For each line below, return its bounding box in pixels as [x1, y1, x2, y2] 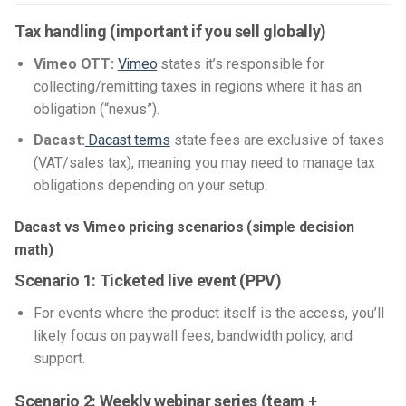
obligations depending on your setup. [33, 177, 271, 195]
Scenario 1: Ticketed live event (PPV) [14, 271, 282, 291]
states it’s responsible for [157, 54, 325, 72]
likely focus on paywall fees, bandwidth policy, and [33, 327, 353, 345]
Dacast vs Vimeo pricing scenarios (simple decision [14, 218, 354, 237]
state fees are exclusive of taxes [169, 131, 384, 150]
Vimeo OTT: [33, 54, 114, 72]
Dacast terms [84, 131, 170, 150]
